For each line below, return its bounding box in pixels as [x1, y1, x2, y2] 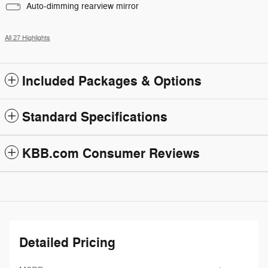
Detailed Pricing [19, 234, 115, 251]
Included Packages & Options [22, 72, 202, 90]
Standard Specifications [22, 108, 167, 126]
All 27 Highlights [5, 33, 50, 42]
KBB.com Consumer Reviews [22, 145, 200, 162]
